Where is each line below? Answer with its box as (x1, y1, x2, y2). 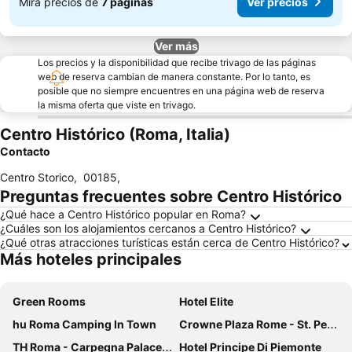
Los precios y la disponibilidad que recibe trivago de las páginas (38, 57, 316, 68)
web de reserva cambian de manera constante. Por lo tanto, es (38, 71, 310, 82)
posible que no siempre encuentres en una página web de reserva (38, 85, 324, 97)
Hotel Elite (179, 295, 233, 308)
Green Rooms (13, 295, 86, 308)
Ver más (154, 39, 198, 53)
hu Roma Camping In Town (13, 317, 156, 331)
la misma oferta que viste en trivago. (38, 99, 196, 111)
